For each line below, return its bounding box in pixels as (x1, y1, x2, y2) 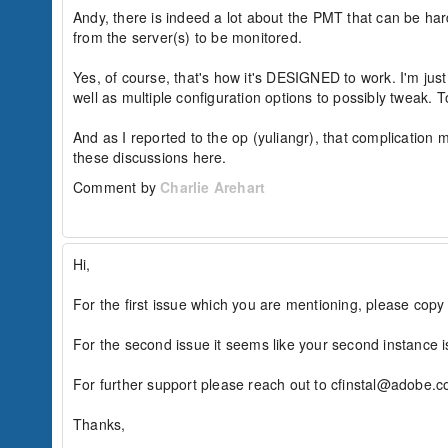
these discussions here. (73, 147, 227, 167)
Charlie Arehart (160, 177, 266, 197)
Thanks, (73, 414, 126, 434)
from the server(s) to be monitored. (73, 27, 302, 47)
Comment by (73, 177, 161, 197)
